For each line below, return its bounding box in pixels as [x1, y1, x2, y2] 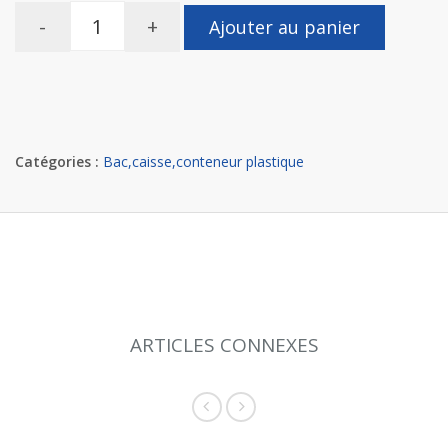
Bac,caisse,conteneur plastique [103, 151, 304, 171]
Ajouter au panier [209, 14, 360, 39]
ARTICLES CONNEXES [129, 331, 319, 358]
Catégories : [15, 151, 99, 171]
